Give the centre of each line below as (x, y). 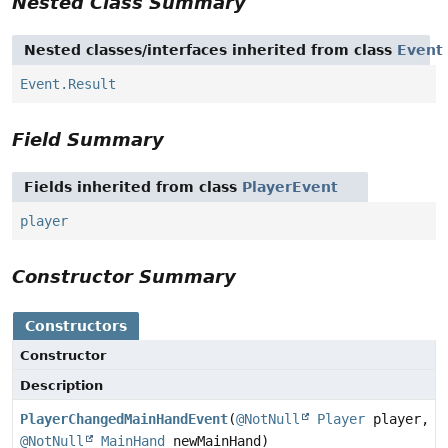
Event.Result (68, 83)
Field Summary (88, 139)
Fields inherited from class (133, 186)
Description (61, 385)
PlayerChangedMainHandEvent (124, 418)
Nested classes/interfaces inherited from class (210, 49)
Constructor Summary (124, 276)
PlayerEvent (290, 186)
